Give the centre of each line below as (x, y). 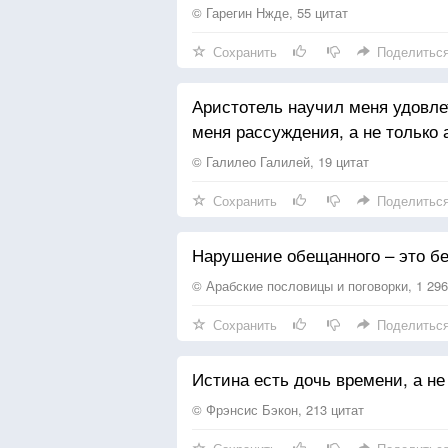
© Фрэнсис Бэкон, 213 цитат (278, 409)
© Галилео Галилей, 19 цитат (280, 161)
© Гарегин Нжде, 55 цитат (270, 12)
